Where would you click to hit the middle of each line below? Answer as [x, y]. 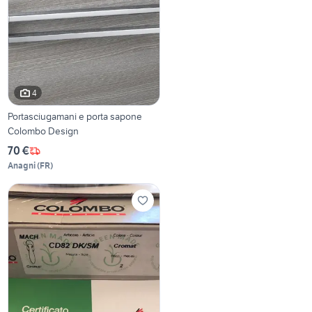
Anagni [22, 166]
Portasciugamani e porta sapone [75, 117]
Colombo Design [44, 131]
